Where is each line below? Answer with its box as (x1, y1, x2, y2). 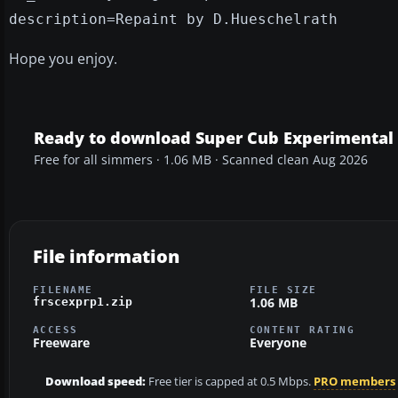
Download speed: (45, 374, 146, 390)
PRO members (314, 374, 395, 390)
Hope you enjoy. (9, 48, 117, 68)
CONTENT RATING (249, 324, 355, 336)
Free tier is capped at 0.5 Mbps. (146, 374, 314, 390)
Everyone (249, 334, 306, 352)
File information (33, 243, 179, 268)
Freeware (33, 334, 90, 352)
